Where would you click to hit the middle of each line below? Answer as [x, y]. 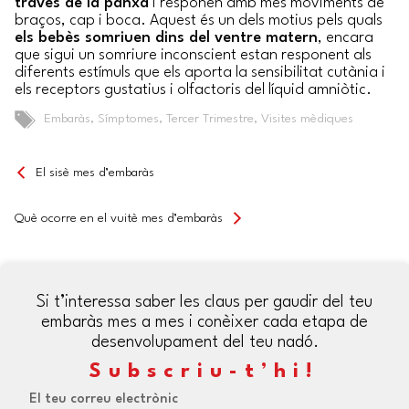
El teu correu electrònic [104, 400]
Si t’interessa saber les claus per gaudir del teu [204, 303]
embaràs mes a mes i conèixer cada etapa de [204, 323]
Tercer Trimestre [210, 119]
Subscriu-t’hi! [204, 372]
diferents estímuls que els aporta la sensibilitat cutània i [200, 73]
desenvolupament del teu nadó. [204, 343]
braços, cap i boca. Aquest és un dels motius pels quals [199, 21]
